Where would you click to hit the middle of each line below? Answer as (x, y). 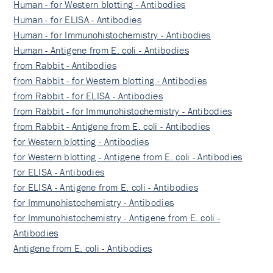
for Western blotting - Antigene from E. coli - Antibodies (128, 157)
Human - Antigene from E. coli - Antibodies (101, 50)
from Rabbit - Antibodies (65, 66)
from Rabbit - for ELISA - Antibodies (88, 96)
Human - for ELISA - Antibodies (78, 20)
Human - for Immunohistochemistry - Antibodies (112, 35)
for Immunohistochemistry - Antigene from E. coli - (117, 218)
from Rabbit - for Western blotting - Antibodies (110, 81)
